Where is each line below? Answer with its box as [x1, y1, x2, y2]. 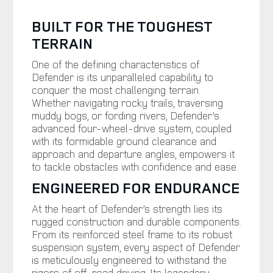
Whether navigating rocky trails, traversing [31, 94, 223, 110]
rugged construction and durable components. [31, 213, 241, 229]
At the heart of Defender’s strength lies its [31, 200, 222, 216]
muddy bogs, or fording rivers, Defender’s [31, 107, 219, 122]
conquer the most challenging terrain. [31, 82, 200, 97]
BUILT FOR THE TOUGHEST [31, 16, 213, 36]
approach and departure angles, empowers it [31, 146, 235, 161]
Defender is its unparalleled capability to [31, 69, 213, 84]
